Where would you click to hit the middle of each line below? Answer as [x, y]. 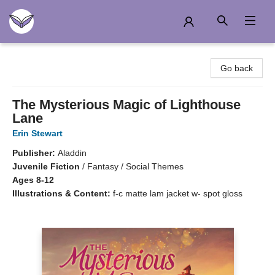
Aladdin [72, 153]
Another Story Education [56, 55]
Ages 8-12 [33, 180]
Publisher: [35, 153]
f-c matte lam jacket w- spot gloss [178, 193]
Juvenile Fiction [46, 166]
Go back [237, 68]
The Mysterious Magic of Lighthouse [126, 105]
